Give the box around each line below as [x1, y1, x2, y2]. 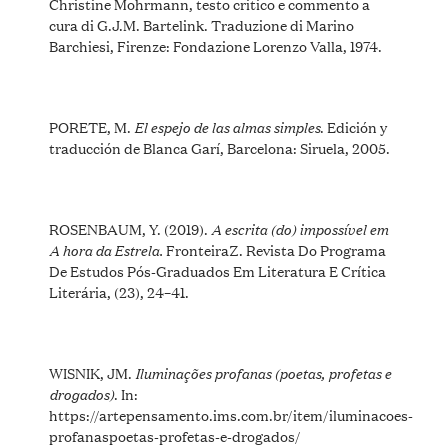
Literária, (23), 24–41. [48, 280, 189, 302]
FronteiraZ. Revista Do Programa [162, 238, 386, 260]
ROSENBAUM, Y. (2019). [48, 217, 211, 239]
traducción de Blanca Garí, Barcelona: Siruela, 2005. [48, 136, 390, 158]
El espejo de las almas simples [133, 114, 320, 137]
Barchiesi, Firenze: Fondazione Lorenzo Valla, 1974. [48, 34, 382, 56]
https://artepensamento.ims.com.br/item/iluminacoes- [48, 403, 413, 425]
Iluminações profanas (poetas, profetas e [134, 360, 391, 383]
